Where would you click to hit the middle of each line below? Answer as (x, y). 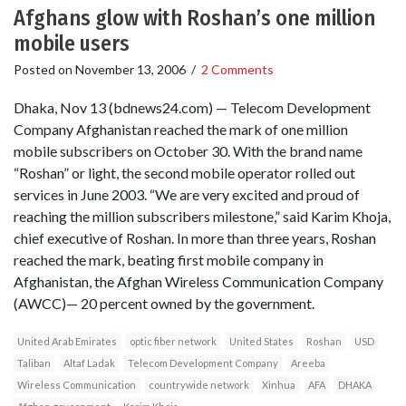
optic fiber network (173, 341)
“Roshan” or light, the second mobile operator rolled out (184, 172)
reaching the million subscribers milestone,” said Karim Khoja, (202, 216)
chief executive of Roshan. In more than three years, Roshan (195, 237)
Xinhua (279, 384)
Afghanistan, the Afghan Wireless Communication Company (198, 281)
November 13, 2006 (130, 70)
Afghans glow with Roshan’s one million (194, 19)
